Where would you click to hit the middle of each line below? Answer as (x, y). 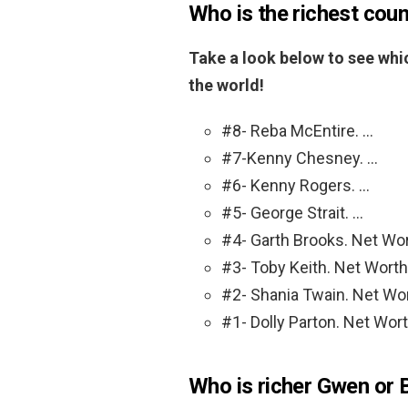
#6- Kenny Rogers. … (296, 185)
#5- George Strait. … (292, 212)
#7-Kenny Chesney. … (300, 158)
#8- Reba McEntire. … (297, 130)
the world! (226, 85)
